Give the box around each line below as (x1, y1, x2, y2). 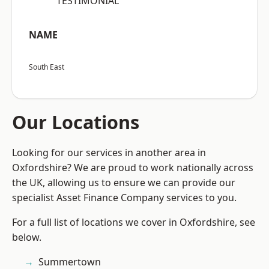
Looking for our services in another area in (12, 146, 206, 160)
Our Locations (12, 109, 139, 135)
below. (12, 231, 41, 244)
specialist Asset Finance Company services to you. (12, 191, 237, 205)
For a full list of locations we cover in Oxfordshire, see (12, 216, 255, 229)
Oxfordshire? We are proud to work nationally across (12, 161, 253, 175)
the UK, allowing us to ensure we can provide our (12, 176, 235, 190)
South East (29, 62, 64, 73)
